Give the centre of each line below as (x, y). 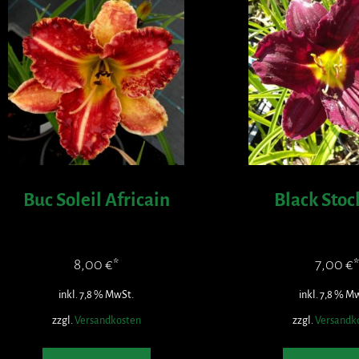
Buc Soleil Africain (96, 200)
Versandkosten (107, 320)
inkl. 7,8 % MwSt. (96, 294)
